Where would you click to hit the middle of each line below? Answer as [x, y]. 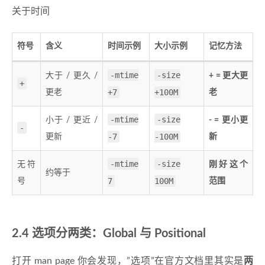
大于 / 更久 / [72, 76]
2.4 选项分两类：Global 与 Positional [109, 234]
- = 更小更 [228, 120]
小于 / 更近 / [72, 120]
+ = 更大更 [228, 76]
